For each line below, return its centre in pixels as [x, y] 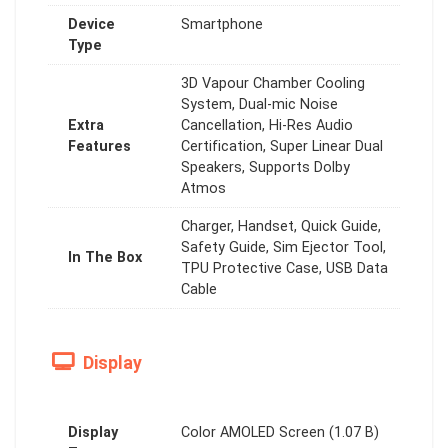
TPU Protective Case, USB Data [284, 268]
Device [91, 24]
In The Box [105, 257]
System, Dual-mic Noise [259, 104]
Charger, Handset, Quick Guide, [281, 226]
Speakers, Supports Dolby [265, 167]
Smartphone [222, 24]
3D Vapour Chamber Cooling [273, 83]
